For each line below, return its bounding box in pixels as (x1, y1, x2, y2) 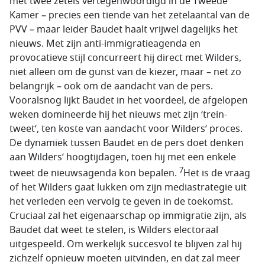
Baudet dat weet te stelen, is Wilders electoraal (9, 223, 218, 238)
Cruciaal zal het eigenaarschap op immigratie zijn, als (9, 209, 247, 224)
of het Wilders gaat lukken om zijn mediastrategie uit (9, 180, 247, 195)
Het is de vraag (183, 166, 250, 181)
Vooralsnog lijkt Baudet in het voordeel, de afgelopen (9, 93, 248, 108)
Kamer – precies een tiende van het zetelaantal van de (9, 8, 250, 22)
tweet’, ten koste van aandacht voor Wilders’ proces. (9, 121, 243, 136)
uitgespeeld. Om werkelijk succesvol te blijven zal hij (9, 237, 242, 252)
